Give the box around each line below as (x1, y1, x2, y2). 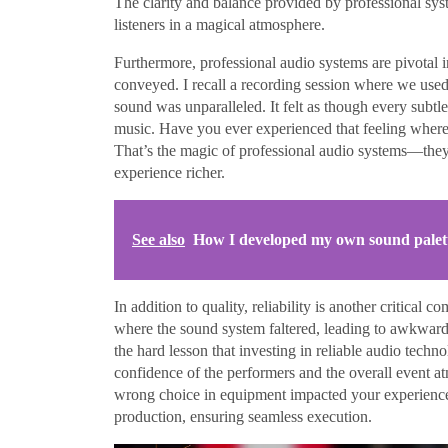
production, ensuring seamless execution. (114, 407, 372, 425)
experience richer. (114, 163, 225, 181)
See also (132, 230, 185, 248)
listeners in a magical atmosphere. (114, 15, 325, 33)
